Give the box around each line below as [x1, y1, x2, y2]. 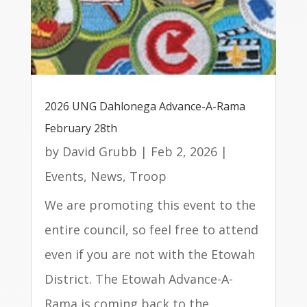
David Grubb [62, 143, 137, 160]
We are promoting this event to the [44, 196, 256, 213]
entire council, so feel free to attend [44, 221, 258, 238]
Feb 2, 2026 [150, 143, 217, 160]
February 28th [44, 120, 117, 136]
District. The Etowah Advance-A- [44, 270, 233, 287]
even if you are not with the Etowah [44, 245, 255, 262]
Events [44, 167, 84, 184]
